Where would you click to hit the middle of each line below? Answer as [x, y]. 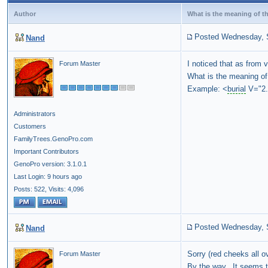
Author [25, 14]
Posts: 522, [30, 189]
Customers [30, 127]
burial [237, 89]
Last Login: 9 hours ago [48, 177]
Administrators [35, 114]
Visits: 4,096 [66, 189]
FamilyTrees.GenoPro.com [53, 139]
